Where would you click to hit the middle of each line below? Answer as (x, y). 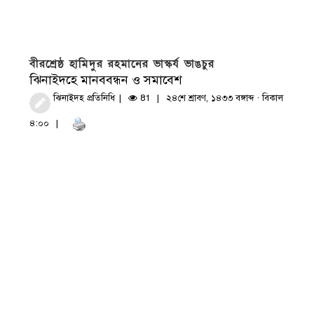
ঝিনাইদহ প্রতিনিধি (84, 98)
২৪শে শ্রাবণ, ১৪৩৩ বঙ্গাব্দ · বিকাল (225, 98)
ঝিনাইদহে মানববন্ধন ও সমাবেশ (106, 80)
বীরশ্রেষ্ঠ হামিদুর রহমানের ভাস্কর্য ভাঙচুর (122, 63)
